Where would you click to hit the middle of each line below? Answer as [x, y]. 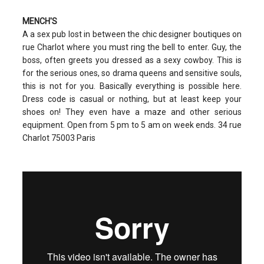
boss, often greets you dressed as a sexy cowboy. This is [132, 60]
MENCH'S [40, 21]
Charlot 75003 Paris [59, 138]
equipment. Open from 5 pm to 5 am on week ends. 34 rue [132, 125]
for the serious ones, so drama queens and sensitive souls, [132, 73]
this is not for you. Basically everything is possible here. [132, 86]
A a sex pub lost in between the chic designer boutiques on [132, 34]
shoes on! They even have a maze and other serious [132, 112]
